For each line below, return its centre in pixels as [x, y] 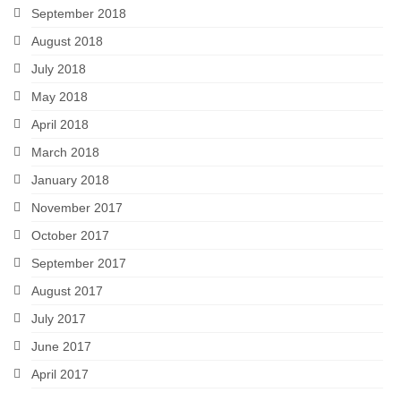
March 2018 [65, 153]
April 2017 [60, 375]
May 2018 [60, 97]
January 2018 [70, 180]
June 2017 [61, 347]
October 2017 [70, 236]
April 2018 [60, 125]
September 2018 [79, 14]
